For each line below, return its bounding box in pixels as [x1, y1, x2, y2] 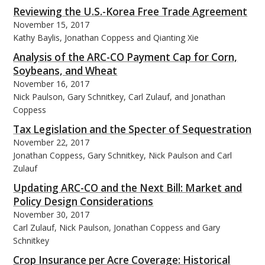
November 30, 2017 [13, 208, 90, 220]
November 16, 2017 [13, 77, 90, 89]
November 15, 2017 [13, 18, 90, 30]
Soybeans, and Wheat [13, 63, 118, 77]
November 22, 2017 [13, 136, 90, 148]
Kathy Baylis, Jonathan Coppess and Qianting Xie [13, 31, 199, 43]
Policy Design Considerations [13, 194, 154, 208]
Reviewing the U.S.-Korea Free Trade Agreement [13, 4, 248, 18]
